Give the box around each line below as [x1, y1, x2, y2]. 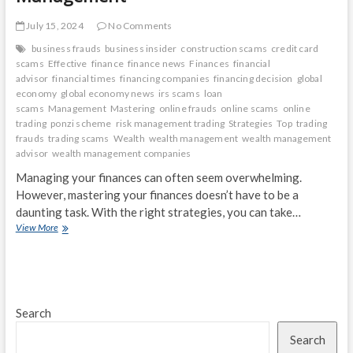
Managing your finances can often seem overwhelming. [15, 170, 302, 185]
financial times [52, 72, 117, 85]
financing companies [120, 72, 210, 85]
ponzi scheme [50, 117, 112, 130]
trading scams [47, 132, 110, 145]
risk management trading [115, 117, 225, 130]
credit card [270, 43, 319, 55]
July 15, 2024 [24, 20, 84, 32]
